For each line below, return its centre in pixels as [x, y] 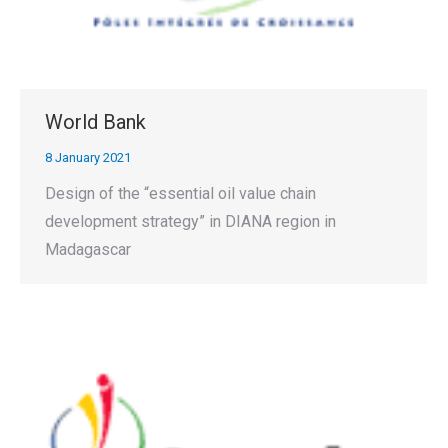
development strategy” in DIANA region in [190, 221]
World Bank [95, 121]
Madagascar [88, 249]
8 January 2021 [88, 157]
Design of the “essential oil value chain [180, 193]
